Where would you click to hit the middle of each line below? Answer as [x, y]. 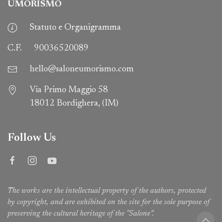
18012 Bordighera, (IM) [74, 104]
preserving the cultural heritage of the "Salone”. [81, 214]
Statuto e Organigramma [75, 28]
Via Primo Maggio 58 [69, 90]
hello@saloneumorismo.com [82, 70]
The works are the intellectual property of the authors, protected [107, 191]
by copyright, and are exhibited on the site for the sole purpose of [109, 202]
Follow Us [32, 138]
